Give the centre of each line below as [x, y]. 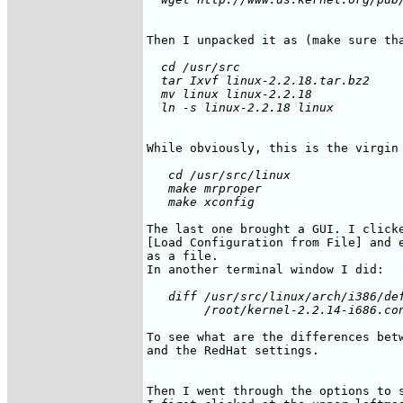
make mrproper [204, 188]
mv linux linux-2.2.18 [229, 94]
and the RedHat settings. [233, 350]
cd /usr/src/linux [219, 175]
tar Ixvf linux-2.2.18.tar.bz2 [258, 80]
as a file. [183, 255]
